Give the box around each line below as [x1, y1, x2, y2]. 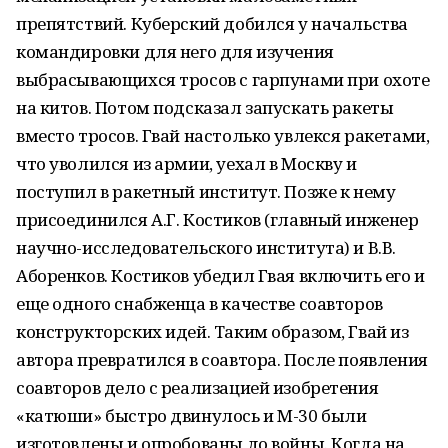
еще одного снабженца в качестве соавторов [16, 292, 383, 315]
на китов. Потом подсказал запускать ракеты [16, 96, 394, 119]
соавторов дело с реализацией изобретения [16, 376, 379, 399]
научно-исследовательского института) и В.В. [16, 236, 396, 259]
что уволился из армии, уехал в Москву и [16, 152, 357, 175]
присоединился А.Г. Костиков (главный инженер [16, 208, 419, 231]
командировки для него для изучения [16, 40, 334, 63]
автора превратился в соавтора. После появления [16, 348, 428, 371]
